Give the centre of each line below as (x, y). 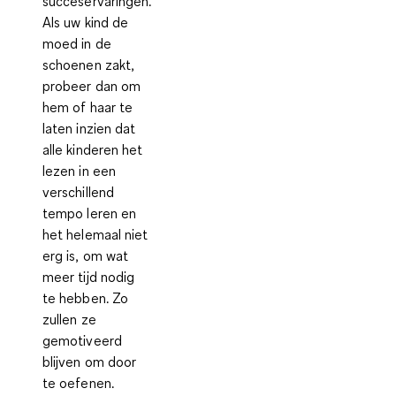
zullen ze (69, 319)
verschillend (78, 191)
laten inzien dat (89, 128)
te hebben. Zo (86, 297)
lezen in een (79, 170)
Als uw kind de (86, 22)
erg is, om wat (86, 255)
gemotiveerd (82, 340)
